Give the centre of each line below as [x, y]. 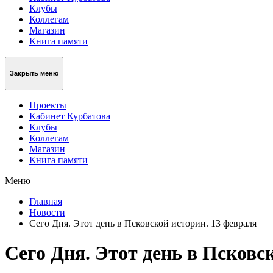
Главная [46, 201]
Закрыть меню [34, 73]
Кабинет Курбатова [70, 116]
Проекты [48, 105]
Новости [47, 212]
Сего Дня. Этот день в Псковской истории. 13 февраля [143, 223]
